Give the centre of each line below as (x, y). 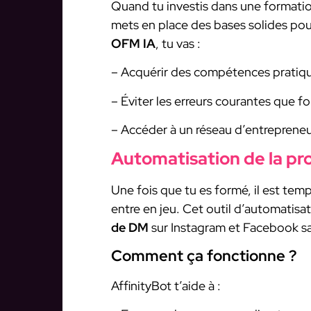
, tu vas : (178, 43)
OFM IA (133, 43)
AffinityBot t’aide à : (166, 285)
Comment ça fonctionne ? (204, 255)
